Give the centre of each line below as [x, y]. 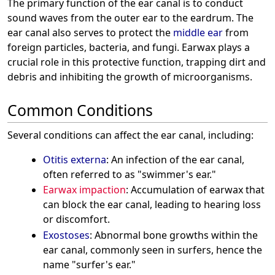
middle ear [198, 32]
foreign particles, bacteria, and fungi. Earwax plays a [129, 47]
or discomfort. [76, 219]
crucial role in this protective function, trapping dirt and [137, 62]
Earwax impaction [84, 190]
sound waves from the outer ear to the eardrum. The [130, 17]
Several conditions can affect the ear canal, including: [130, 135]
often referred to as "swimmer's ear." [129, 174]
